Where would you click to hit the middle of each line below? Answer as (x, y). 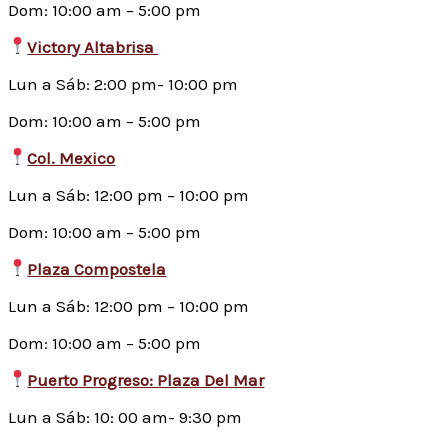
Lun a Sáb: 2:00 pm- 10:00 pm (123, 83)
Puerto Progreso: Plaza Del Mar (146, 379)
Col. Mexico (71, 157)
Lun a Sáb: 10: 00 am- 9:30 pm (125, 416)
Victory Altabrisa (93, 46)
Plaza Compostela (97, 268)
